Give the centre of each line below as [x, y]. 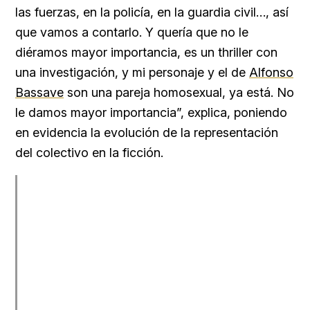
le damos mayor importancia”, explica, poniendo [151, 113]
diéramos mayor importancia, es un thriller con [146, 53]
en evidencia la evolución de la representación [147, 133]
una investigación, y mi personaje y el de [132, 73]
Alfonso [271, 73]
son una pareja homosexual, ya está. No [179, 93]
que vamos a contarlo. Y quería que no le [132, 33]
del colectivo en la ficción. [89, 153]
